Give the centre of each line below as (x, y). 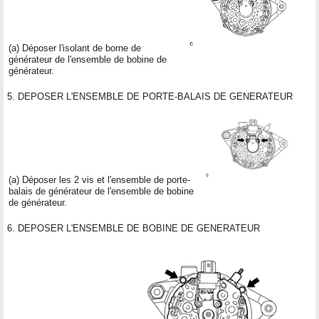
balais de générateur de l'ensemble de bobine (101, 191)
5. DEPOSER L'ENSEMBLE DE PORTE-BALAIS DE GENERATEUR (150, 96)
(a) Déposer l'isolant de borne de (75, 48)
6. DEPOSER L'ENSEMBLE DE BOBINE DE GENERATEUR (134, 228)
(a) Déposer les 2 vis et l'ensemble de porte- (99, 179)
